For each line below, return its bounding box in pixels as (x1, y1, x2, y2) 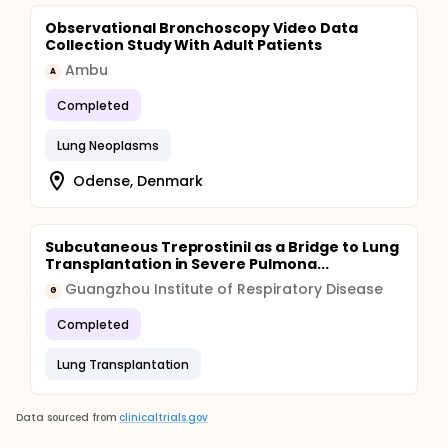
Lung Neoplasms (57, 136, 159, 154)
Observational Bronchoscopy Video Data (45, 18, 358, 38)
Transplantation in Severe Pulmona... (45, 254, 329, 274)
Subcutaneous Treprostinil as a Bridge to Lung (45, 237, 399, 257)
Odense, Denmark (73, 170, 203, 191)
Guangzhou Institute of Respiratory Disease (65, 279, 383, 299)
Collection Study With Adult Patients (45, 35, 322, 55)
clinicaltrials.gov (119, 410, 208, 425)
